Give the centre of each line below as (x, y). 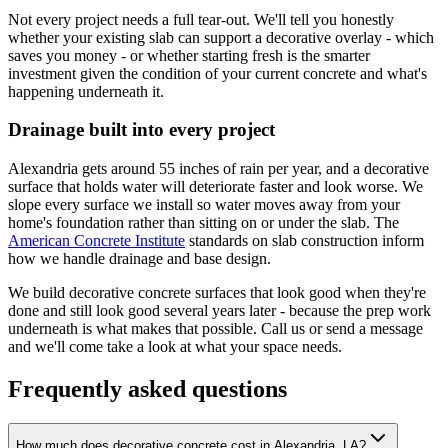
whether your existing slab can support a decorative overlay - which (221, 37)
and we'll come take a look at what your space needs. (175, 347)
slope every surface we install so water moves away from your (204, 205)
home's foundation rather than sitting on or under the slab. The (203, 223)
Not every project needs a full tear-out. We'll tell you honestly (201, 19)
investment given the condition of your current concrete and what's (217, 73)
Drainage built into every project (141, 130)
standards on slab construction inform (306, 241)
